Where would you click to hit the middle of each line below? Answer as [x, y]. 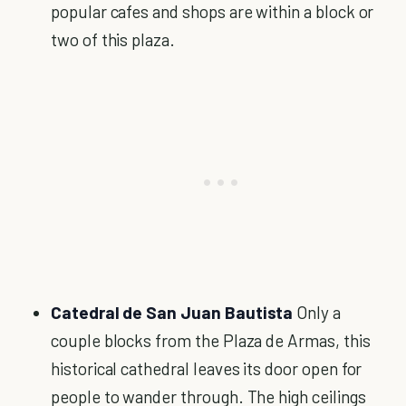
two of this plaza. [113, 39]
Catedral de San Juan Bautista [172, 312]
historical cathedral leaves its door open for [207, 368]
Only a [317, 312]
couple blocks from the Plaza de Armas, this [211, 340]
